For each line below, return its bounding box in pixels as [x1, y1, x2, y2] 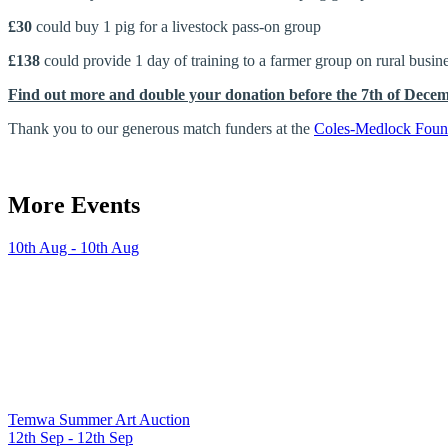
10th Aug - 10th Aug [8, 238, 139, 256]
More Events [8, 192, 140, 218]
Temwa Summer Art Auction [8, 410, 190, 428]
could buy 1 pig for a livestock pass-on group [32, 18, 321, 36]
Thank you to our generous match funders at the [8, 120, 314, 138]
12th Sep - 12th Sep [8, 428, 133, 446]
